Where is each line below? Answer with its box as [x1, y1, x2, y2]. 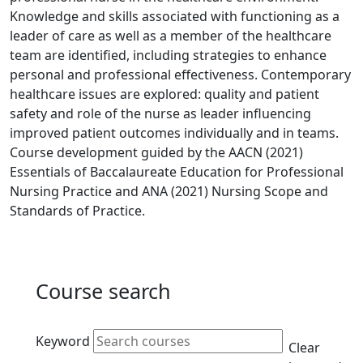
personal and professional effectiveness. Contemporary [10, 66, 351, 83]
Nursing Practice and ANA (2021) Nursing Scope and [10, 182, 328, 200]
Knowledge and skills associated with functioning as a [10, 7, 340, 25]
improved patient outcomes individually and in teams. [10, 124, 339, 142]
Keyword [36, 332, 90, 350]
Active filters [35, 314, 143, 340]
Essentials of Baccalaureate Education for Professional [10, 163, 344, 181]
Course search [36, 277, 171, 305]
